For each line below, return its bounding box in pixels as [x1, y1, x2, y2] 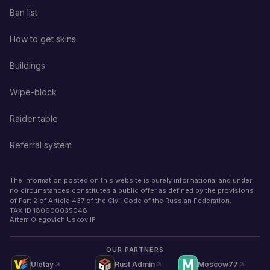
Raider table [10, 113, 58, 124]
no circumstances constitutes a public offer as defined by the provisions [10, 186, 254, 195]
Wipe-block [10, 87, 57, 97]
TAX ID [10, 206, 31, 215]
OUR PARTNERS [106, 245, 164, 254]
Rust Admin [114, 260, 155, 269]
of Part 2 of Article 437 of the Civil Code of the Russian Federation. [10, 196, 231, 205]
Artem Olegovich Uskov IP [10, 215, 96, 224]
